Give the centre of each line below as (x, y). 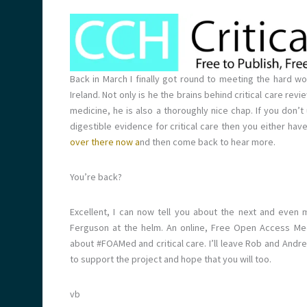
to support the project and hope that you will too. (171, 259)
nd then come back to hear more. (208, 142)
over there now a (105, 142)
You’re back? (96, 177)
